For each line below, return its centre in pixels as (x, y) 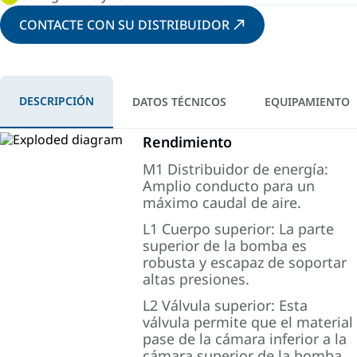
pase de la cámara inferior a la (245, 339)
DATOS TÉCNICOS (179, 102)
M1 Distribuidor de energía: (236, 169)
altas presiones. (196, 279)
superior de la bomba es (225, 245)
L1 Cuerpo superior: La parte (239, 229)
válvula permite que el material (248, 322)
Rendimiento (188, 142)
